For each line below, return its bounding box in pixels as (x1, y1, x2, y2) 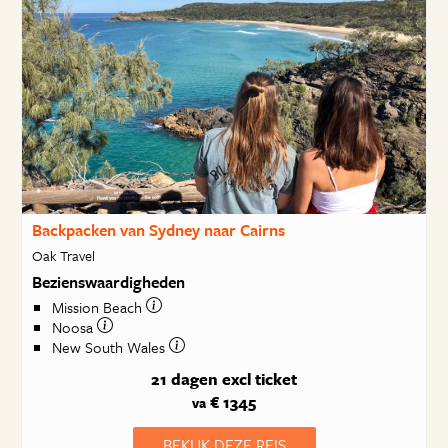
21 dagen (151, 367, 218, 391)
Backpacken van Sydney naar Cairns (31, 218, 285, 242)
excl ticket (222, 367, 297, 391)
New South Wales (51, 336, 169, 359)
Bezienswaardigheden (31, 269, 185, 294)
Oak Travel (31, 244, 95, 266)
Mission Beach (51, 296, 146, 319)
